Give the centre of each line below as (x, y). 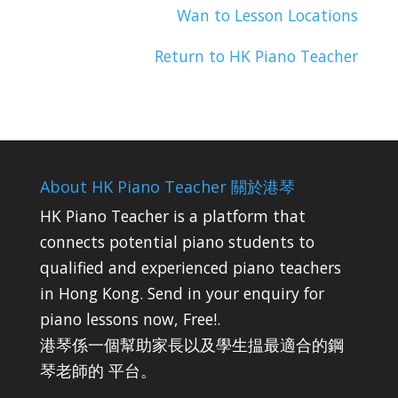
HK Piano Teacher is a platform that (172, 216)
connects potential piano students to (177, 242)
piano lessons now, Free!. (130, 319)
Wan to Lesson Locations (268, 15)
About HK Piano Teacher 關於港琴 (167, 187)
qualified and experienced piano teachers (190, 268)
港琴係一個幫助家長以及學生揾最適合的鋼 (191, 345)
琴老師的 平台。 (98, 371)
